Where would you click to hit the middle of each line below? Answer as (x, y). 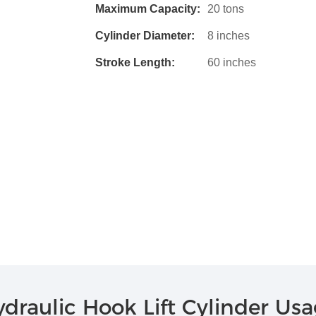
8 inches (228, 35)
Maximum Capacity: (147, 8)
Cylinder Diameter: (145, 35)
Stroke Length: (135, 62)
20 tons (225, 8)
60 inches (231, 62)
